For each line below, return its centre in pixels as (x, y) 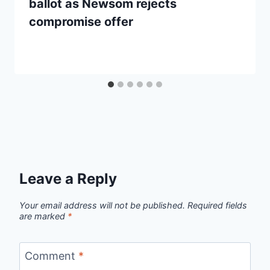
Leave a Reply (68, 179)
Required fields (217, 205)
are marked (43, 216)
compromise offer (81, 22)
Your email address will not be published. (102, 205)
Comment (52, 256)
